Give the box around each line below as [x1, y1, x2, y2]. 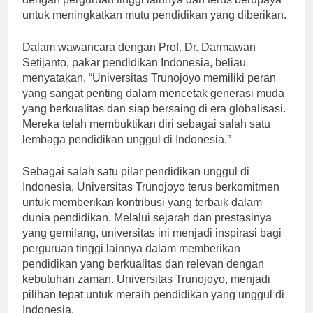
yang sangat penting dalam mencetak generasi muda [22, 99, 284, 112]
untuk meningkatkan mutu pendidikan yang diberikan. [22, 21, 286, 34]
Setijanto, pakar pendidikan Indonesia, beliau [22, 68, 246, 81]
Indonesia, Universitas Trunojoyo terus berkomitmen [22, 193, 279, 205]
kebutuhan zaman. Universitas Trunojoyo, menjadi [22, 285, 270, 298]
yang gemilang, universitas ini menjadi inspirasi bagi [22, 239, 282, 252]
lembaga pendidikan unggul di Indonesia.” [22, 145, 231, 158]
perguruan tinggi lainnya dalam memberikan [22, 254, 240, 267]
